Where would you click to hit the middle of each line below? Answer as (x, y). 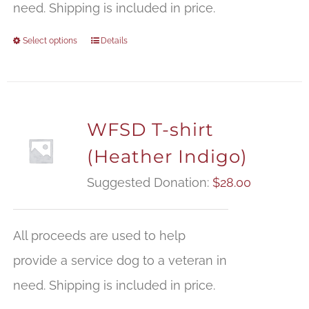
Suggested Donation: (149, 183)
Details (114, 41)
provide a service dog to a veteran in (120, 261)
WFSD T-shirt (150, 130)
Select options (50, 41)
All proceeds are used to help (99, 236)
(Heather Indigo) (167, 157)
